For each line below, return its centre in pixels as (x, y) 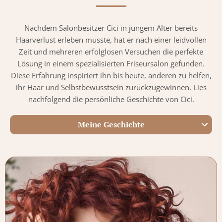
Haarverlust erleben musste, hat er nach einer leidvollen (111, 40)
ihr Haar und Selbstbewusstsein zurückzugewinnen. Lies (111, 87)
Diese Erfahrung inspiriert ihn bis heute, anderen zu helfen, (111, 76)
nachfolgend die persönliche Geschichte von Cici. (111, 99)
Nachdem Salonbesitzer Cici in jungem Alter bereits (111, 28)
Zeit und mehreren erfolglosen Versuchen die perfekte (111, 52)
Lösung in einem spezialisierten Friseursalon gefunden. (111, 64)
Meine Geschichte (111, 125)
